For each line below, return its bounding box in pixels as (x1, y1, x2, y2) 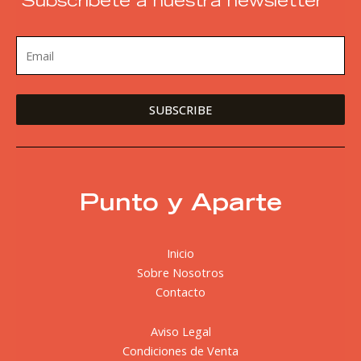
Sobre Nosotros (137, 264, 224, 280)
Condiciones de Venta (122, 342, 239, 359)
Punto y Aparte (79, 193, 282, 217)
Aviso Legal (150, 323, 211, 339)
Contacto (156, 284, 205, 300)
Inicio (167, 245, 194, 261)
